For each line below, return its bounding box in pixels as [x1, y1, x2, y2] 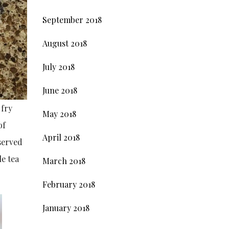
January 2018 [42, 202, 89, 213]
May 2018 [42, 108, 76, 119]
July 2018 [42, 61, 75, 72]
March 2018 [42, 155, 85, 166]
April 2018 [42, 131, 80, 143]
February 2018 [42, 178, 95, 190]
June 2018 [42, 84, 77, 96]
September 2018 [42, 14, 102, 25]
